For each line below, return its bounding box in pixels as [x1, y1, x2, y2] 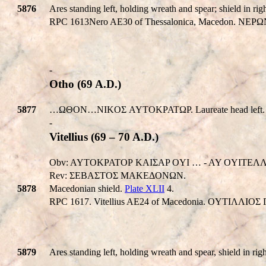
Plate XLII [125, 183, 164, 194]
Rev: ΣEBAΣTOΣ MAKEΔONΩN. [49, 170, 186, 180]
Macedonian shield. [49, 183, 125, 194]
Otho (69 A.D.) [49, 77, 121, 90]
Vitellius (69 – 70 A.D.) [49, 130, 159, 143]
